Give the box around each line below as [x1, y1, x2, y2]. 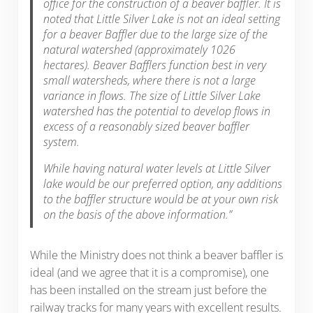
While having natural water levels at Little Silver [43, 160, 271, 176]
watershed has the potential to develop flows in [43, 103, 271, 119]
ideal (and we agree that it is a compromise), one [29, 265, 269, 281]
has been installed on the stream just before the [29, 282, 267, 298]
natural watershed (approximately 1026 [43, 41, 236, 57]
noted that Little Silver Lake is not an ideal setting [43, 10, 281, 27]
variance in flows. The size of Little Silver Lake [43, 87, 261, 103]
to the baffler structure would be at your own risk [43, 191, 279, 207]
